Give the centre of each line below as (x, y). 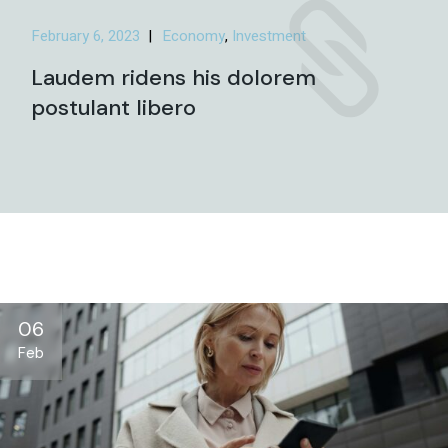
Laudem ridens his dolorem (174, 77)
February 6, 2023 (86, 35)
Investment (269, 35)
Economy (194, 35)
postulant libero (114, 107)
